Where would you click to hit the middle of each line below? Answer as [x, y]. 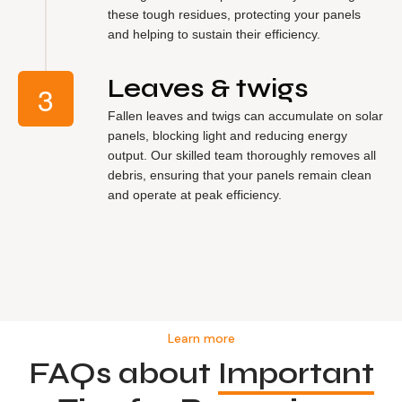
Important [296, 373]
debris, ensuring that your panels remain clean [240, 175]
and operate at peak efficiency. [195, 194]
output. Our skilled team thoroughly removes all [242, 155]
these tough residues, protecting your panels [234, 14]
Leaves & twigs [208, 87]
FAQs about [123, 373]
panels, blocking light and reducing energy [227, 135]
